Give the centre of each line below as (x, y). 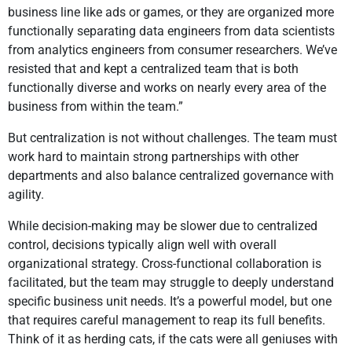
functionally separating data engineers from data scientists (171, 31)
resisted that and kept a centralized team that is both (153, 69)
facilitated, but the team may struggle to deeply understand (171, 283)
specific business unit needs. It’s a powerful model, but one (170, 302)
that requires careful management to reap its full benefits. (167, 321)
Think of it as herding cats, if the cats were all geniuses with (173, 339)
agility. (26, 195)
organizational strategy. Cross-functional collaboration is (165, 264)
